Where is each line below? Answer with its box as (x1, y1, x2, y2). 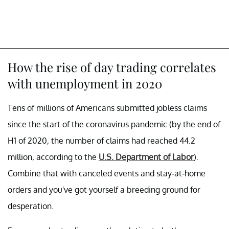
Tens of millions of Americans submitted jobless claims (8, 102, 207, 113)
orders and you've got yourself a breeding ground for (8, 184, 200, 195)
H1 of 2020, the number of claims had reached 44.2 (8, 135, 195, 146)
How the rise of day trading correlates (8, 58, 216, 75)
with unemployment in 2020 (8, 75, 162, 91)
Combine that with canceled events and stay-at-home (8, 168, 205, 178)
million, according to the (8, 151, 99, 162)
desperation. (8, 200, 56, 211)
